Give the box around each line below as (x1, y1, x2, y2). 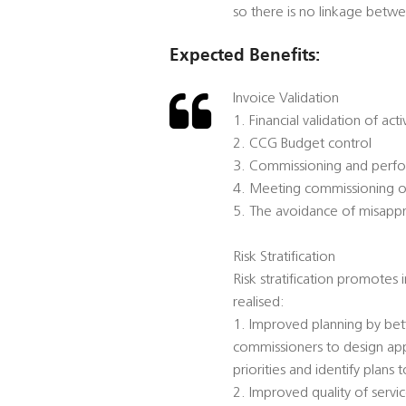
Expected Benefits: (169, 44, 320, 66)
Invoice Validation (233, 92, 339, 107)
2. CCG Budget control (233, 137, 372, 152)
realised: (233, 295, 285, 311)
